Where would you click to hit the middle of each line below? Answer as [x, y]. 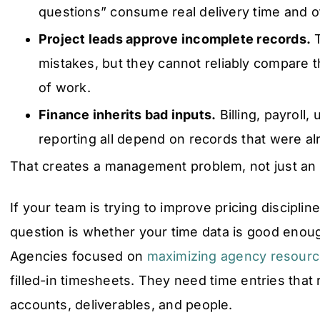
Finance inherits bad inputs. [127, 114]
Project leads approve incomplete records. [175, 39]
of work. [65, 87]
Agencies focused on [79, 256]
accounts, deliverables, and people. [121, 304]
